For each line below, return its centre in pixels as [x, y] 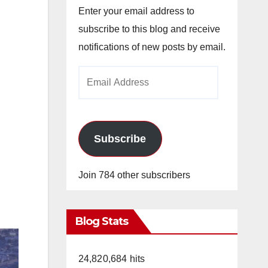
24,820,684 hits [112, 259]
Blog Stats [102, 221]
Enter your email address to [136, 11]
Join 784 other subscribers [134, 175]
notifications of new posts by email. [152, 47]
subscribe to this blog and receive [149, 29]
